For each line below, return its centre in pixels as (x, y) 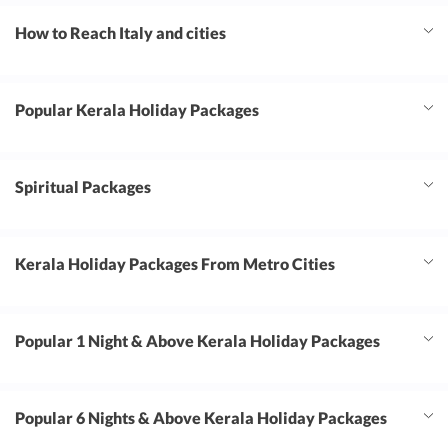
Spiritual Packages (83, 187)
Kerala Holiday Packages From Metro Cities (175, 264)
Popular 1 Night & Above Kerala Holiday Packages (197, 341)
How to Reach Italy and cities (120, 33)
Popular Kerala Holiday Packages (137, 110)
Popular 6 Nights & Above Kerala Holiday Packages (201, 418)
